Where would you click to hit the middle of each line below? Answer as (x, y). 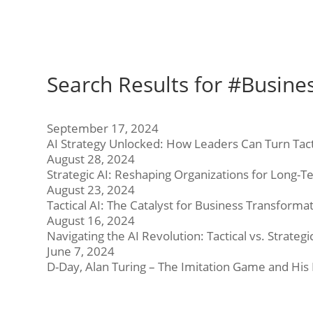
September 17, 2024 (103, 128)
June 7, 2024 (81, 251)
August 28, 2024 (91, 159)
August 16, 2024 (91, 220)
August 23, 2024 (91, 189)
